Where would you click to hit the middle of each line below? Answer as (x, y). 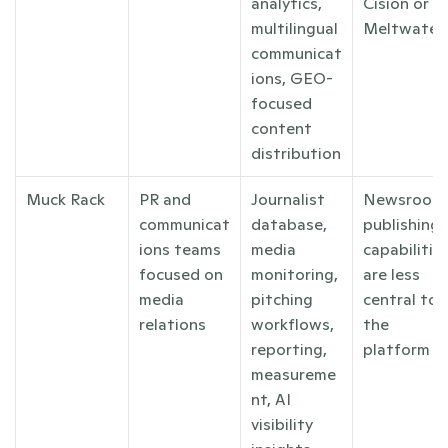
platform (396, 349)
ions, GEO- (292, 78)
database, (289, 224)
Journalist (288, 199)
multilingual (294, 28)
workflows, (292, 324)
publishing (401, 224)
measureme (293, 374)
